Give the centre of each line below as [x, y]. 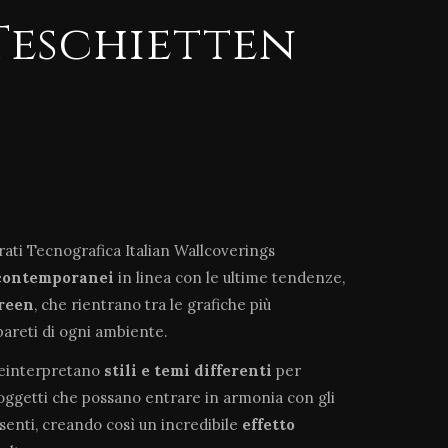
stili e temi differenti [188, 370]
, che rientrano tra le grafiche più [152, 304]
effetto [268, 424]
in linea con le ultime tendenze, [229, 277]
